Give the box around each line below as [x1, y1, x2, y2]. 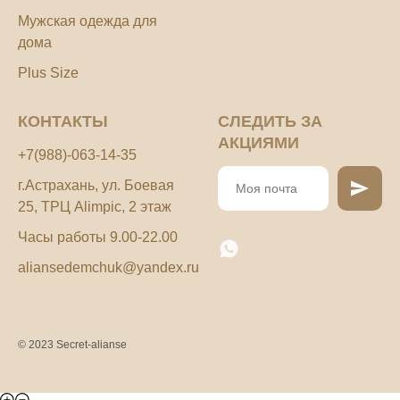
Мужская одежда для [18, 13, 157, 29]
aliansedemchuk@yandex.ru [18, 260, 199, 276]
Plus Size [18, 65, 79, 81]
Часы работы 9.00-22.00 [18, 229, 178, 246]
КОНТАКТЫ [18, 112, 108, 131]
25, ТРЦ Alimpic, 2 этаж [18, 199, 171, 215]
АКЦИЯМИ [218, 134, 299, 153]
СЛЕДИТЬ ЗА [218, 112, 322, 131]
